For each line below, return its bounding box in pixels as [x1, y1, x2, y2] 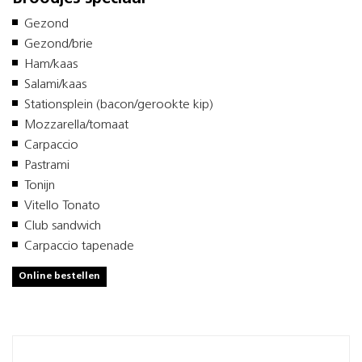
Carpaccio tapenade [24, 239, 134, 253]
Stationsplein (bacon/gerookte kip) [24, 98, 217, 112]
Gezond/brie [24, 37, 96, 51]
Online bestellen [19, 271, 100, 281]
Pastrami [24, 158, 73, 172]
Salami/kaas [24, 78, 90, 91]
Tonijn [24, 179, 58, 192]
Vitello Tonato [24, 199, 100, 213]
